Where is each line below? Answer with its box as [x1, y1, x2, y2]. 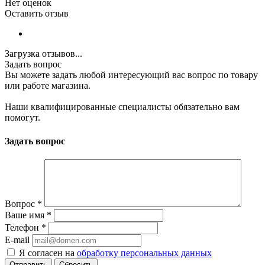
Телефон [5, 222, 41, 232]
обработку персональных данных [77, 247, 212, 258]
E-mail [5, 234, 30, 245]
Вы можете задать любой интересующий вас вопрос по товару [5, 70, 258, 80]
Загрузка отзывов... [5, 49, 82, 59]
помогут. [5, 112, 40, 123]
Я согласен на [19, 247, 77, 258]
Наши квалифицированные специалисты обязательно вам [5, 102, 240, 112]
